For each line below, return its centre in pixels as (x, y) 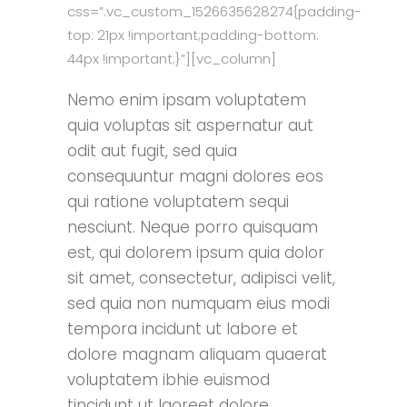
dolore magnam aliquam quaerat (197, 354)
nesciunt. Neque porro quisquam (193, 227)
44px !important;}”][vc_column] (172, 58)
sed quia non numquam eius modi (199, 303)
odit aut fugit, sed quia (152, 150)
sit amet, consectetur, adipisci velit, (201, 278)
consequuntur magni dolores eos (195, 176)
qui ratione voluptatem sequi (178, 201)
